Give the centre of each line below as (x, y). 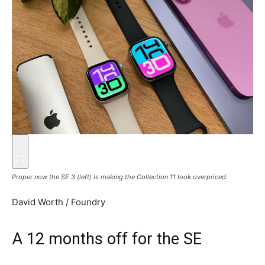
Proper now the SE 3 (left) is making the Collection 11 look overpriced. (120, 177)
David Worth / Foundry (59, 202)
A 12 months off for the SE (107, 239)
